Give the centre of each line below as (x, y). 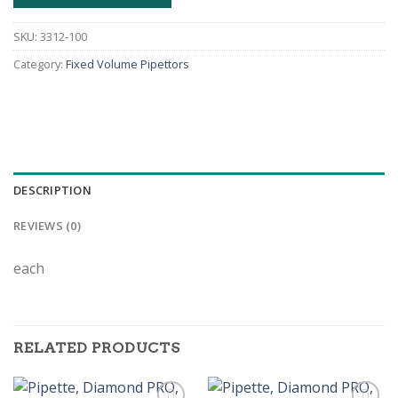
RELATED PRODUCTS (97, 348)
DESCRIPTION (52, 191)
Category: (40, 64)
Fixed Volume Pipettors (127, 64)
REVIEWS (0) (47, 226)
